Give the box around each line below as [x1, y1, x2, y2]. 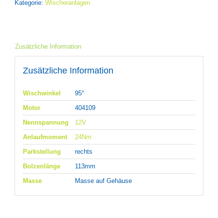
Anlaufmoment [22, 133, 67, 141]
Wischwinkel [22, 89, 61, 97]
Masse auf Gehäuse [74, 177, 132, 184]
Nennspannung [22, 118, 69, 126]
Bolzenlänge [22, 162, 60, 170]
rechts [74, 147, 92, 155]
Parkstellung [22, 147, 61, 155]
